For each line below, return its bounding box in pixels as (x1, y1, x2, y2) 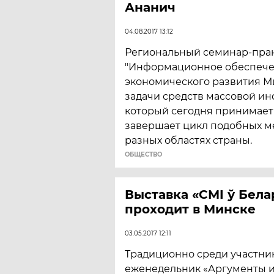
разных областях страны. (125, 135, 252, 146)
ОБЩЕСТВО (125, 150, 162, 158)
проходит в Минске (125, 202, 256, 217)
